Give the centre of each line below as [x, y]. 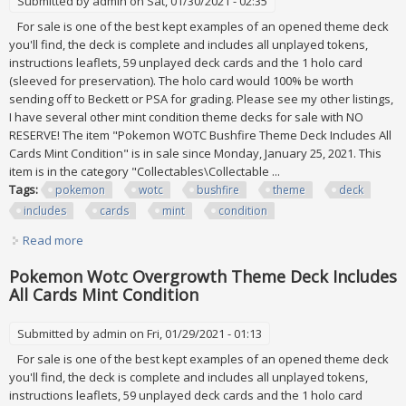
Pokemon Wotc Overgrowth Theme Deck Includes [203, 277]
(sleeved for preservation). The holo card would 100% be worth [181, 81]
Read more [53, 241]
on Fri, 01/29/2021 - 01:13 [194, 334]
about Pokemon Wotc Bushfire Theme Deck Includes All [235, 241]
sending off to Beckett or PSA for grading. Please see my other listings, [201, 99]
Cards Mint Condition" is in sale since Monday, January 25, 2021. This [195, 154]
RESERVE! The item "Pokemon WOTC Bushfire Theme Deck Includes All [200, 135]
